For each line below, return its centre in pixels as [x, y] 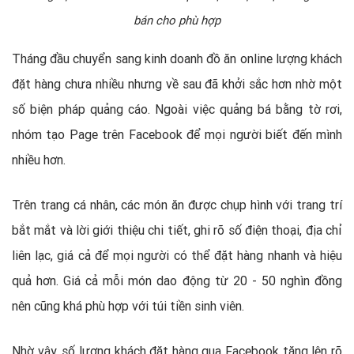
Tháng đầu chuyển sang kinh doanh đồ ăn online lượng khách [177, 58]
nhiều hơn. [39, 159]
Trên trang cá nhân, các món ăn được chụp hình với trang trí [177, 204]
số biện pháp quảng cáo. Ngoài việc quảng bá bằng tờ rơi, [177, 109]
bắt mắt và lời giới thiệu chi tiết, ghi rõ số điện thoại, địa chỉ [177, 230]
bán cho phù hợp [177, 20]
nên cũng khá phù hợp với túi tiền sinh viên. [128, 305]
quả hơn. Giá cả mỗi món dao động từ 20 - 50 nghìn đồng [177, 280]
